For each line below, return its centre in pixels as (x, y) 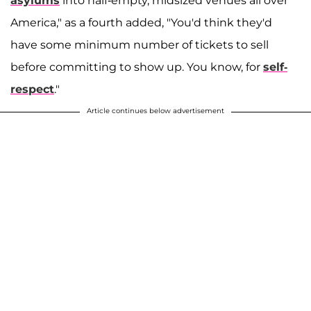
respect (32, 90)
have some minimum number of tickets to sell (140, 45)
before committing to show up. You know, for (137, 67)
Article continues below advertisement (155, 111)
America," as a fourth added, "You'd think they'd (141, 23)
